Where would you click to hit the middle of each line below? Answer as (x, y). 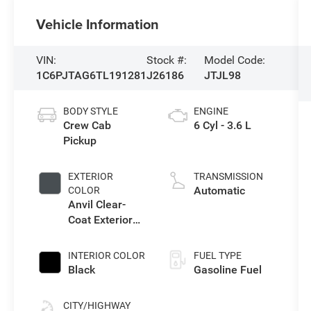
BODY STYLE (91, 111)
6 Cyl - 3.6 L (222, 125)
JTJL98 (222, 75)
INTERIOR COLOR (107, 255)
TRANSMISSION (228, 176)
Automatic (219, 190)
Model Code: (234, 60)
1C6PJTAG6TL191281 (92, 75)
